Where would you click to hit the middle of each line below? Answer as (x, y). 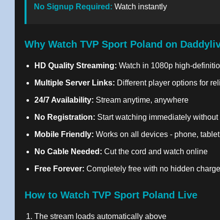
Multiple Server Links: (75, 83)
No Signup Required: (73, 7)
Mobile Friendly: (64, 134)
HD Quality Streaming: (76, 66)
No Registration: (65, 117)
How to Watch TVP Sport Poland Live (111, 195)
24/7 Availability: (64, 100)
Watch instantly (140, 7)
